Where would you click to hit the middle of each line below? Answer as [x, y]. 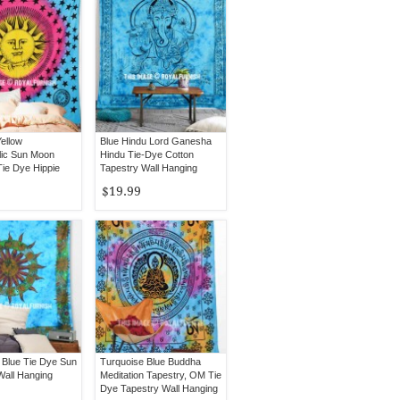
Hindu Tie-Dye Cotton [147, 154]
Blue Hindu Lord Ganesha [156, 141]
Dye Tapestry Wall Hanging [159, 388]
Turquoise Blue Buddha [150, 362]
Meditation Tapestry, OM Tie [161, 375]
